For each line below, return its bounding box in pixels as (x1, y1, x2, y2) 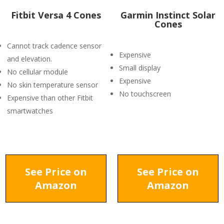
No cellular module (7, 67, 68, 76)
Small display (119, 63, 160, 72)
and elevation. (7, 54, 52, 63)
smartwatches (7, 106, 53, 115)
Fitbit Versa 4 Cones (11, 9, 101, 21)
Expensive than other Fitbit (7, 93, 93, 102)
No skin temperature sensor (7, 80, 98, 89)
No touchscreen (119, 89, 171, 98)
